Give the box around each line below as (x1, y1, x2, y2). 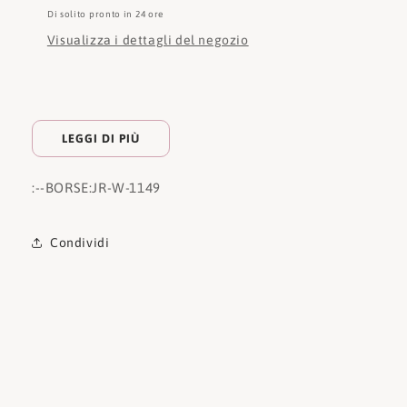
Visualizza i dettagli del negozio (46, 33, 249, 48)
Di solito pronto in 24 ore (46, 9, 164, 20)
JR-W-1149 (92, 180, 161, 196)
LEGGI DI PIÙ (62, 132, 140, 146)
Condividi (50, 234, 110, 250)
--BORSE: (35, 180, 93, 196)
